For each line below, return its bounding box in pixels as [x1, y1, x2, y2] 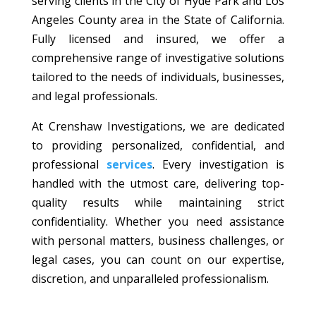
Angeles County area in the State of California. [31, 12, 285, 28]
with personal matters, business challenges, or [31, 233, 285, 249]
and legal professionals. [31, 88, 157, 104]
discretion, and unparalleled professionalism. [31, 271, 269, 287]
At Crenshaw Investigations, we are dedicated [31, 119, 285, 135]
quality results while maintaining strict [31, 195, 285, 211]
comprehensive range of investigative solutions [31, 50, 285, 66]
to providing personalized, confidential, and [31, 138, 285, 154]
